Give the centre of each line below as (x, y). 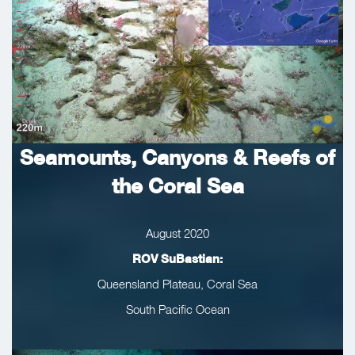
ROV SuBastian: (177, 259)
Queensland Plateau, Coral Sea (177, 284)
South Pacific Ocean (177, 309)
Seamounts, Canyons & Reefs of (177, 158)
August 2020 (177, 233)
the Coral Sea (177, 186)
